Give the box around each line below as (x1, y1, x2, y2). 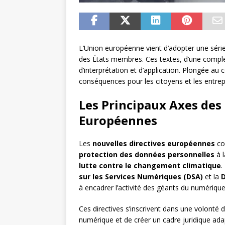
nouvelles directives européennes (92, 139, 215, 149)
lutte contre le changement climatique (79, 161, 221, 171)
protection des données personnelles (79, 150, 214, 160)
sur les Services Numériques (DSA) (79, 172, 203, 182)
